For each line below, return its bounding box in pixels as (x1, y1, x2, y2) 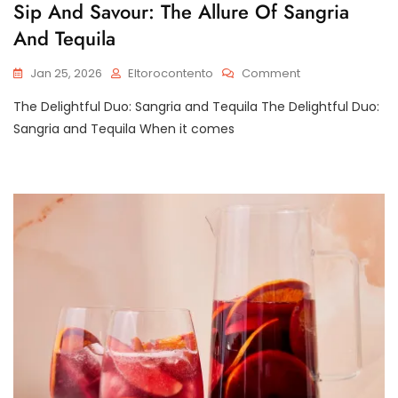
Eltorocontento (128, 64, 213, 82)
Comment (242, 64, 300, 82)
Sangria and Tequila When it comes (13, 119, 235, 138)
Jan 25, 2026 (30, 64, 102, 82)
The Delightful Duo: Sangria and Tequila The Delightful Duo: (13, 97, 379, 115)
